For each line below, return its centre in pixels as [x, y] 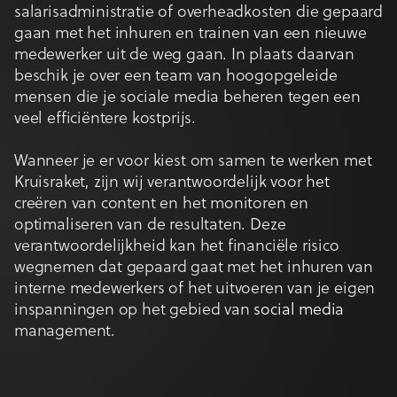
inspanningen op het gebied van [134, 311]
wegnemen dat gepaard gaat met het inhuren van [194, 268]
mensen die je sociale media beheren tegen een [187, 98]
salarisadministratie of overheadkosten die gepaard [199, 13]
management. [65, 332]
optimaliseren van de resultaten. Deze [150, 226]
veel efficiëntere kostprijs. [105, 119]
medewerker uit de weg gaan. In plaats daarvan [184, 55]
